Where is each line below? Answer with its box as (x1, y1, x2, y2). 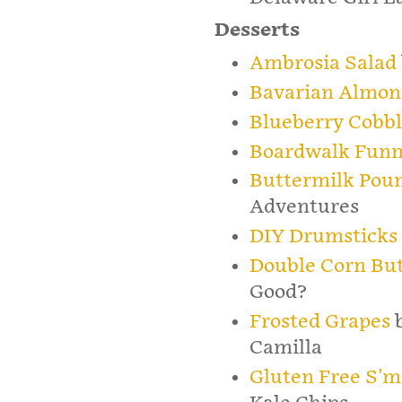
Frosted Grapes (249, 310, 390, 333)
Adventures (249, 196, 359, 219)
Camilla (249, 336, 322, 359)
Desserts (214, 19, 300, 42)
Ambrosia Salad (249, 52, 397, 75)
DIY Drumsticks (249, 225, 398, 249)
